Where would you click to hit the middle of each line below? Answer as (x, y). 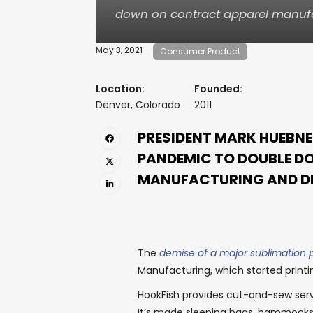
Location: (120, 89)
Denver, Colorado (138, 105)
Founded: (218, 89)
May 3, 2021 (119, 50)
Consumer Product (200, 51)
